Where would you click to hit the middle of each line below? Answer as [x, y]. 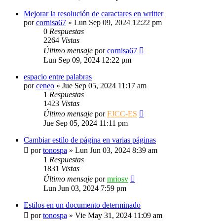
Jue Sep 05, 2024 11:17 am [104, 86]
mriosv [118, 179]
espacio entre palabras [58, 77]
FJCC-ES [122, 114]
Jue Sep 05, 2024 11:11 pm [86, 123]
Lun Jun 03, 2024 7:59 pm [85, 188]
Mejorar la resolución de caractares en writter [93, 14]
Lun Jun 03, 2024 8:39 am [116, 150]
